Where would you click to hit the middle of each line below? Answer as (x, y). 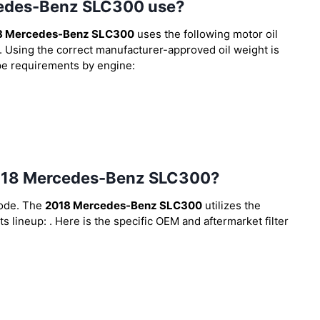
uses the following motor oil (206, 34)
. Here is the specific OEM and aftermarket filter (169, 221)
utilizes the (231, 205)
